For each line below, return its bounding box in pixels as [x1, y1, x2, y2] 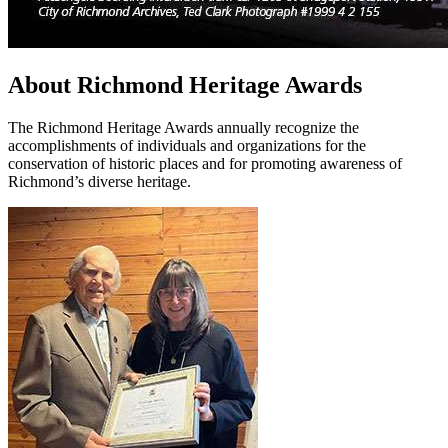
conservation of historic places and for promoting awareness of [8, 154, 402, 172]
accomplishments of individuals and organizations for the [8, 136, 366, 154]
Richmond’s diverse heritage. [8, 172, 191, 190]
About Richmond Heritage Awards [8, 71, 362, 98]
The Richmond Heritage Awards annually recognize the [8, 118, 359, 136]
